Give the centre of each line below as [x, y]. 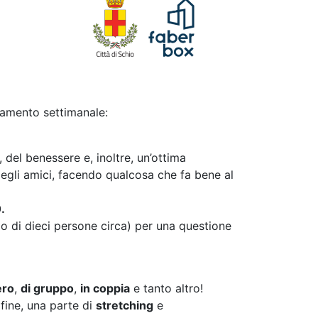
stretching [125, 305]
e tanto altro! [166, 288]
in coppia [105, 288]
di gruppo [47, 288]
